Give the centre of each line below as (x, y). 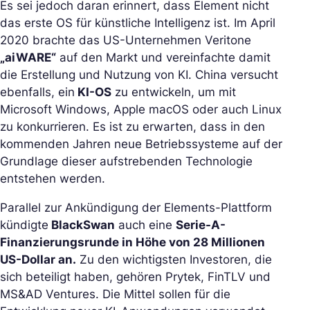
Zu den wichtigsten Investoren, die (174, 259)
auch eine (145, 225)
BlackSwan (82, 225)
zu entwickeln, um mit (174, 92)
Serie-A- (201, 225)
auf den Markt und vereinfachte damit (163, 57)
